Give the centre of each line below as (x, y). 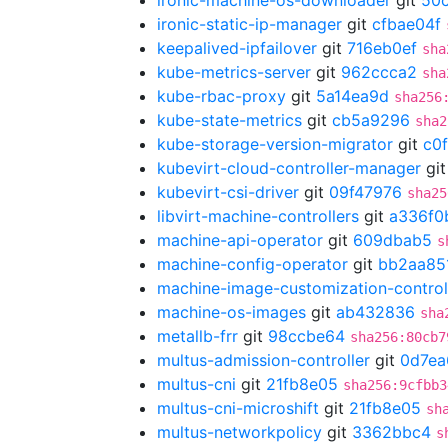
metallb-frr (197, 336)
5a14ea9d (352, 96)
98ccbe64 (306, 336)
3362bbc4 (391, 432)
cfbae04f (406, 24)
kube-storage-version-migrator (275, 144)
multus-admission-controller (263, 360)
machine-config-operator (252, 264)
